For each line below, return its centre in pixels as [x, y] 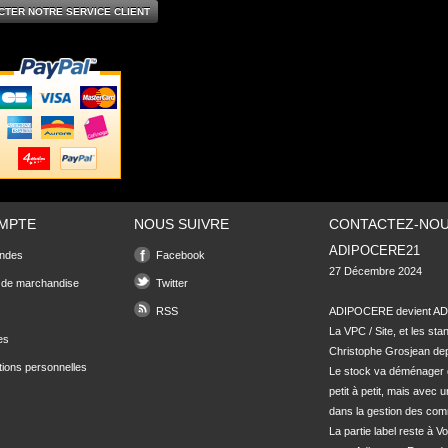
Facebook [180, 255]
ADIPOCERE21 [374, 250]
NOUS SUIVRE [181, 224]
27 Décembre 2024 [375, 271]
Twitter [172, 283]
